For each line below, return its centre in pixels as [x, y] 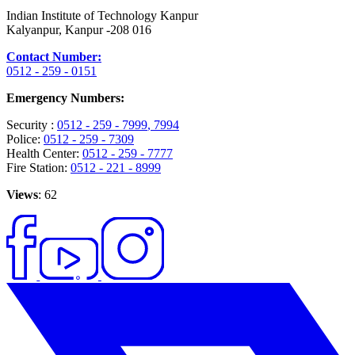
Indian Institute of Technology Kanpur [102, 16]
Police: [23, 139]
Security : [30, 125]
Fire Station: [37, 168]
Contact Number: [54, 57]
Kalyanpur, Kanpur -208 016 [79, 30]
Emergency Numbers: [65, 98]
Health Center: [43, 154]
